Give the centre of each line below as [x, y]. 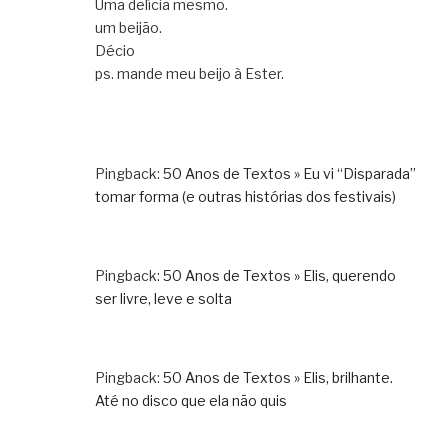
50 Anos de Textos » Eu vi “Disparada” [289, 173]
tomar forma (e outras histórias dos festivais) [245, 196]
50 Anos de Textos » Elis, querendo [279, 275]
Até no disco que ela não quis [191, 400]
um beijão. [128, 27]
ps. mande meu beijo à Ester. [189, 73]
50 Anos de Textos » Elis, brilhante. [278, 377]
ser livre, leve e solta [163, 298]
